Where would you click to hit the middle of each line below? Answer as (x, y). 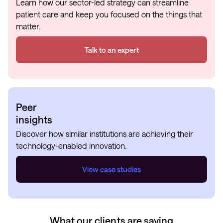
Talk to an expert (111, 50)
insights (34, 120)
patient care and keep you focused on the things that (109, 14)
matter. (28, 26)
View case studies (111, 169)
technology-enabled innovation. (71, 146)
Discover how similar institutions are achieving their (105, 134)
